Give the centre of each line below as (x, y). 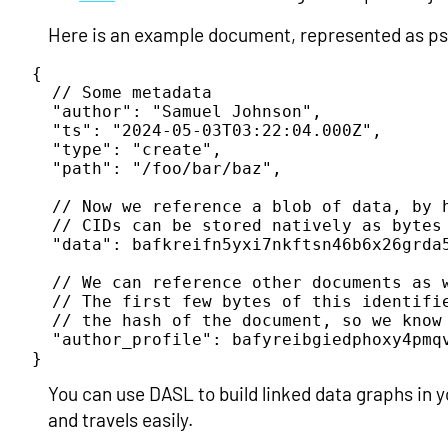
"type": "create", (127, 149)
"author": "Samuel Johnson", (177, 111)
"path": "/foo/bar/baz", (157, 168)
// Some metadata (122, 92)
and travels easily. (120, 419)
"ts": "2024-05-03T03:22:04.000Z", (207, 130)
